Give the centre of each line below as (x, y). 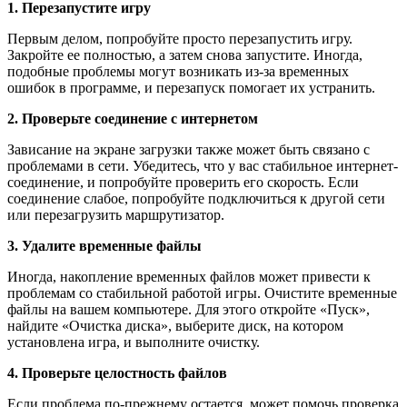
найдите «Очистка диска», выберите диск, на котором (175, 326)
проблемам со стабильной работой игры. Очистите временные (202, 293)
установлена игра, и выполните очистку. (134, 342)
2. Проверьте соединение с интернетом (133, 119)
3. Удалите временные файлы (104, 246)
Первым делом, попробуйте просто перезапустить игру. (180, 39)
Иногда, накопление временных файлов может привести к (189, 277)
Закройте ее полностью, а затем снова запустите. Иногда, (185, 55)
